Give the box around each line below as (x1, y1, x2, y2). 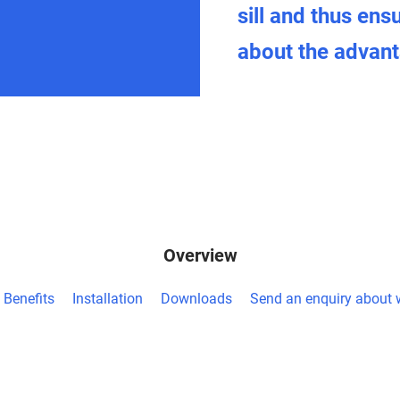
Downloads (160, 290, 232, 308)
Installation (71, 290, 143, 308)
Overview (162, 245, 237, 267)
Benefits (3, 290, 54, 308)
